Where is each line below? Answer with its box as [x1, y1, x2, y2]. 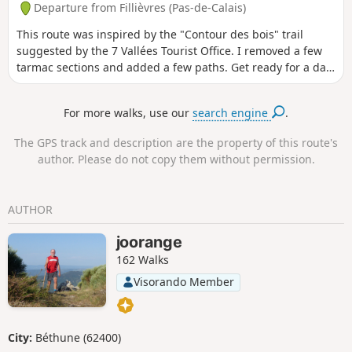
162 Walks [115, 252, 169, 268]
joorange [115, 233, 182, 252]
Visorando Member [133, 274, 234, 290]
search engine [192, 104, 272, 120]
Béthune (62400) [35, 330, 121, 346]
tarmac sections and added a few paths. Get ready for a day [16, 60, 332, 75]
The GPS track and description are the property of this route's [14, 135, 338, 151]
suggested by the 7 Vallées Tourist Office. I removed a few [16, 43, 322, 58]
